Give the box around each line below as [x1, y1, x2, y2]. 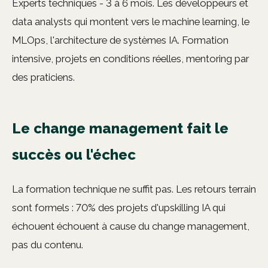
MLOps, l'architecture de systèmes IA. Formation [12, 34, 229, 47]
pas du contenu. [12, 239, 83, 251]
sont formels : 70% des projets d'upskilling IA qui [12, 202, 226, 214]
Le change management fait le [12, 120, 229, 138]
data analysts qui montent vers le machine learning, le [12, 16, 249, 28]
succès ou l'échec [12, 146, 136, 164]
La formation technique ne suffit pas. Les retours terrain [12, 183, 256, 196]
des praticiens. [12, 71, 75, 84]
